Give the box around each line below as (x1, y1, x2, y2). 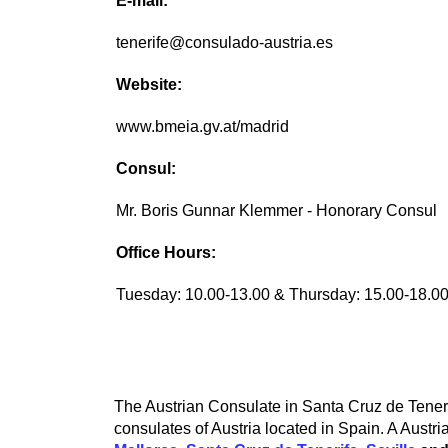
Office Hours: (116, 244, 217, 262)
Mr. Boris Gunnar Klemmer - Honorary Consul (116, 202, 438, 220)
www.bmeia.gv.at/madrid (116, 118, 290, 136)
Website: (116, 76, 183, 94)
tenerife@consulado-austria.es (116, 34, 334, 52)
